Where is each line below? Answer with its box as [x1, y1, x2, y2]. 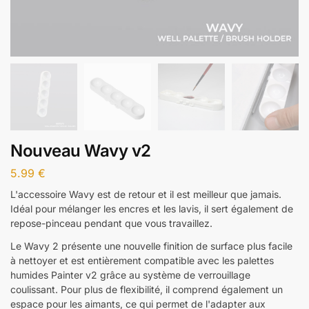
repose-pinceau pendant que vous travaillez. [10, 217, 212, 229]
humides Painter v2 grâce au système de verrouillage [10, 268, 250, 281]
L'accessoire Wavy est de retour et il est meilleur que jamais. [10, 188, 281, 200]
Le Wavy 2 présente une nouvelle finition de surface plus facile [10, 239, 292, 252]
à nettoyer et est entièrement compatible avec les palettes [10, 254, 274, 266]
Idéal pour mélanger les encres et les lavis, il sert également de [10, 202, 293, 215]
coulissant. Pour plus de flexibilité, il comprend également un [10, 283, 283, 295]
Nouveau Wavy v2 [10, 141, 151, 161]
